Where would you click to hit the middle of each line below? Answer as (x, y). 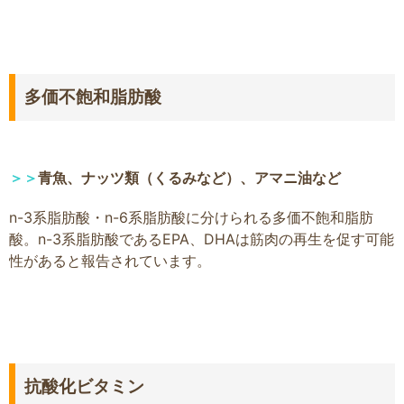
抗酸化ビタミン (84, 387)
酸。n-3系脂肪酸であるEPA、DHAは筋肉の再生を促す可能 (202, 239)
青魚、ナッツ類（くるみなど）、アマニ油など (189, 178)
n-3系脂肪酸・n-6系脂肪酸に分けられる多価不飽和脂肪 (191, 218)
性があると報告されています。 (110, 261)
